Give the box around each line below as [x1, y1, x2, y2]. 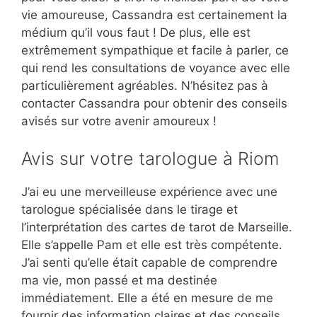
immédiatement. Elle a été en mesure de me [21, 291, 273, 306]
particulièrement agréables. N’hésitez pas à [21, 78, 268, 93]
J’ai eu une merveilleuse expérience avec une [21, 185, 277, 200]
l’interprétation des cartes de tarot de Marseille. [21, 220, 292, 235]
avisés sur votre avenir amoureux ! [21, 113, 217, 128]
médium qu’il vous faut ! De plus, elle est [21, 25, 250, 40]
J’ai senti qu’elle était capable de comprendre [21, 255, 277, 270]
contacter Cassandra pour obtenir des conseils [21, 96, 287, 110]
